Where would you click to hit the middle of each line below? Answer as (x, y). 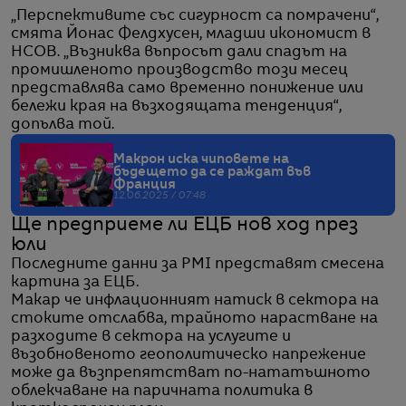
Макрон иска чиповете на (201, 160)
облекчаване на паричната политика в (162, 392)
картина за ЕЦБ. (75, 283)
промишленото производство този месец (179, 71)
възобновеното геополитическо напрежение (188, 356)
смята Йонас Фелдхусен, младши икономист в (191, 35)
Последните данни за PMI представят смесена (198, 265)
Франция (145, 185)
